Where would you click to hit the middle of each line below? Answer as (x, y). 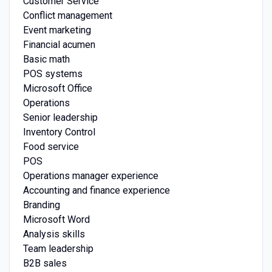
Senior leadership (60, 118)
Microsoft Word (56, 220)
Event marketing (57, 30)
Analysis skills (54, 234)
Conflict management (67, 16)
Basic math (46, 59)
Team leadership (58, 249)
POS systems (53, 74)
